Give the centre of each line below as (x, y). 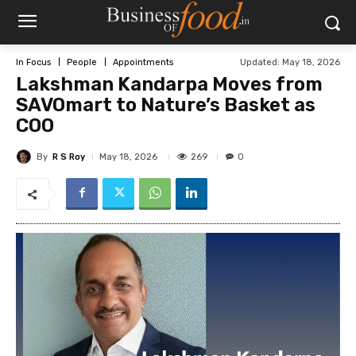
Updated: (260, 62)
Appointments (143, 62)
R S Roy (69, 157)
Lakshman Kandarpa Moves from (169, 84)
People (82, 62)
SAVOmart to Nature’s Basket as (166, 105)
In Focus (33, 62)
